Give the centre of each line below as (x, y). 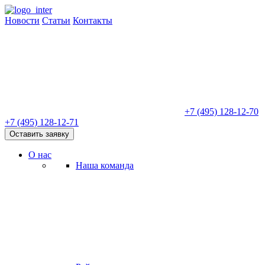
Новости (22, 20)
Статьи (56, 20)
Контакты (93, 20)
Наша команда (105, 165)
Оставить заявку (39, 134)
